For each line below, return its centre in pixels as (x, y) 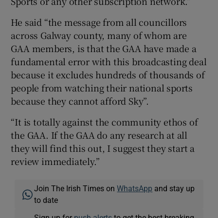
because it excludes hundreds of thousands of (108, 75)
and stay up (174, 189)
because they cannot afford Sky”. (80, 101)
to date (46, 200)
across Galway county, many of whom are (99, 35)
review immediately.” (55, 161)
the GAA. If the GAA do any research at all (99, 135)
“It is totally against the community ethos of (104, 122)
